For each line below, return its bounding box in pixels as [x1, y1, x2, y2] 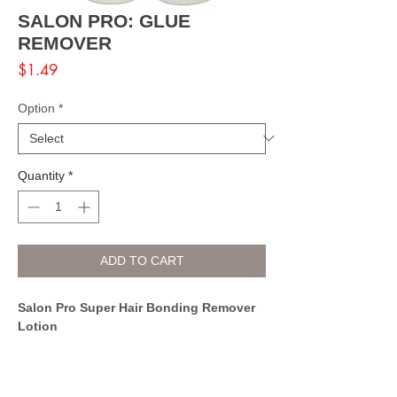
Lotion [18, 318, 58, 333]
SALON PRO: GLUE [18, 10, 191, 31]
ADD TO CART [99, 253, 184, 268]
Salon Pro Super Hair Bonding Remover [18, 300, 255, 315]
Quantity [18, 167, 65, 183]
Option [18, 100, 55, 115]
